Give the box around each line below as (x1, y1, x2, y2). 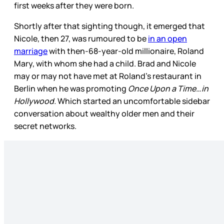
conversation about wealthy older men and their (14, 107, 194, 119)
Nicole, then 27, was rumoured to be (14, 32, 148, 44)
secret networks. (14, 120, 78, 131)
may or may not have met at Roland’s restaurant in (14, 70, 201, 81)
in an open (148, 32, 187, 44)
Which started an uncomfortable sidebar (56, 95, 210, 106)
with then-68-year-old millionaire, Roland (47, 45, 204, 56)
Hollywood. (14, 95, 56, 106)
